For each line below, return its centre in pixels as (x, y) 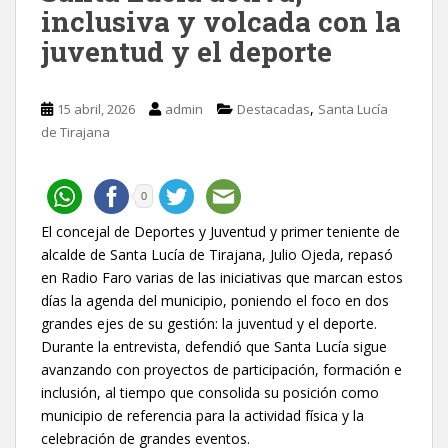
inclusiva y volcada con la (221, 21)
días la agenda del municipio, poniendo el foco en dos (215, 300)
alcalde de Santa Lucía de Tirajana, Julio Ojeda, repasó (217, 254)
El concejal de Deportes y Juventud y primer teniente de (220, 231)
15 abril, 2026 (96, 108)
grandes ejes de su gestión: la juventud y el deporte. (209, 323)
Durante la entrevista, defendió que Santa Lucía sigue (214, 346)
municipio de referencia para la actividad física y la (202, 415)
